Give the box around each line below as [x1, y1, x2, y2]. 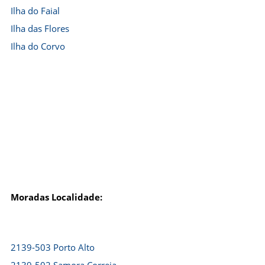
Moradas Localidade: [11, 191, 102, 203]
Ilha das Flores [11, 22, 69, 34]
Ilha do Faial [11, 5, 60, 17]
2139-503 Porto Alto [11, 241, 95, 253]
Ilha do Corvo [11, 40, 65, 52]
